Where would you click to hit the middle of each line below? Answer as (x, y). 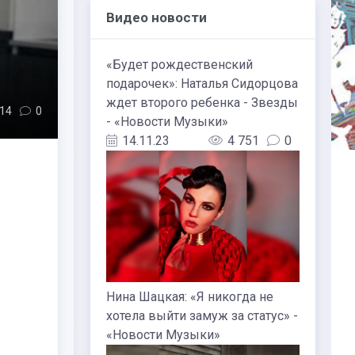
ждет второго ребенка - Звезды (202, 103)
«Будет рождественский (179, 65)
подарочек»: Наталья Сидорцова (202, 84)
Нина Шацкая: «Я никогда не (190, 297)
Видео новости (157, 17)
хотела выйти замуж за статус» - (202, 316)
